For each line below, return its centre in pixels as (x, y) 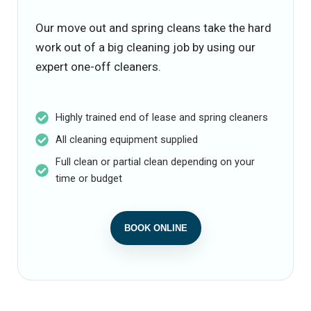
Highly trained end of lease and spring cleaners (161, 118)
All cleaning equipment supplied (126, 140)
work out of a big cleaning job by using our (145, 47)
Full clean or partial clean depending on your (155, 162)
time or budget (89, 179)
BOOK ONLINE (155, 228)
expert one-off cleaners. (98, 67)
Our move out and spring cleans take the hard (153, 28)
